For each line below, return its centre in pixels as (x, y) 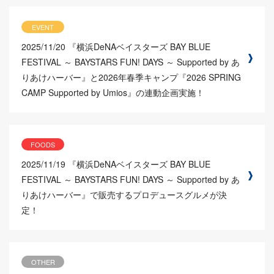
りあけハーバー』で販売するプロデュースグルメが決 (124, 195)
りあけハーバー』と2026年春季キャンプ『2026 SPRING (131, 77)
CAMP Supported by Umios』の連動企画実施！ (113, 92)
